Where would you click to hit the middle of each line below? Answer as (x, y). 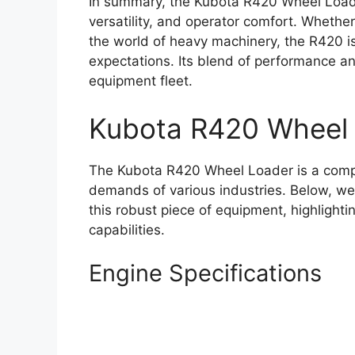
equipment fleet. (141, 81)
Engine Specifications (205, 273)
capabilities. (127, 229)
